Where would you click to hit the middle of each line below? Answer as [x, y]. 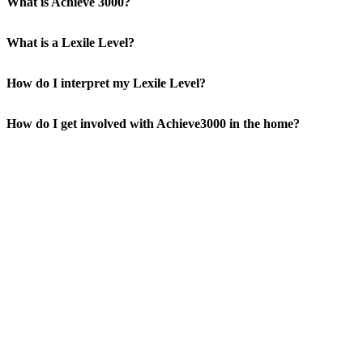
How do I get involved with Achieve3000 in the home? [153, 124]
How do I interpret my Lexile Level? [106, 83]
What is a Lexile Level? [70, 43]
